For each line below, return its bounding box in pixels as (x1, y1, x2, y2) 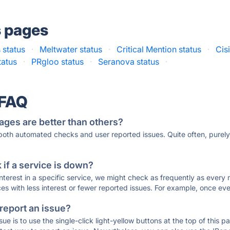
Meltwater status (40, 44, 103, 54)
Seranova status (98, 56, 160, 67)
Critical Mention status (117, 44, 202, 54)
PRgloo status (31, 56, 84, 67)
